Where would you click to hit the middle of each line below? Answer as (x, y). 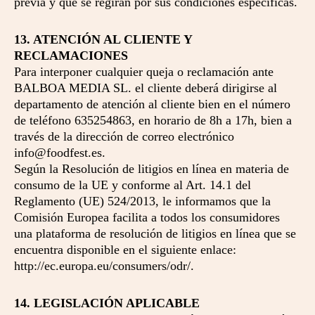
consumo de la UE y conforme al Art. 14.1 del (133, 185)
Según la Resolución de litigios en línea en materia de (152, 169)
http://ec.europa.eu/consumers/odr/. (104, 266)
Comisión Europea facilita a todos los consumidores (147, 217)
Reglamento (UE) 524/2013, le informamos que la (142, 201)
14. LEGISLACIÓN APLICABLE (107, 303)
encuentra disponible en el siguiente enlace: (125, 250)
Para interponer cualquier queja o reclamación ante (144, 72)
